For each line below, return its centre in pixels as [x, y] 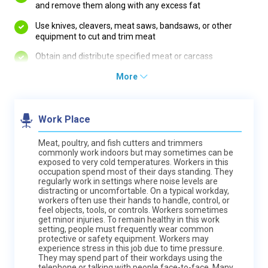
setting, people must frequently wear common [126, 229]
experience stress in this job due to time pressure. [131, 248]
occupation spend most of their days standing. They [136, 171]
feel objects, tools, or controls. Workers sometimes [133, 210]
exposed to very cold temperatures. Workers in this [133, 162]
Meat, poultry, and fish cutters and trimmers [121, 143]
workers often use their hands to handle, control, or [134, 200]
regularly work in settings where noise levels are [128, 181]
